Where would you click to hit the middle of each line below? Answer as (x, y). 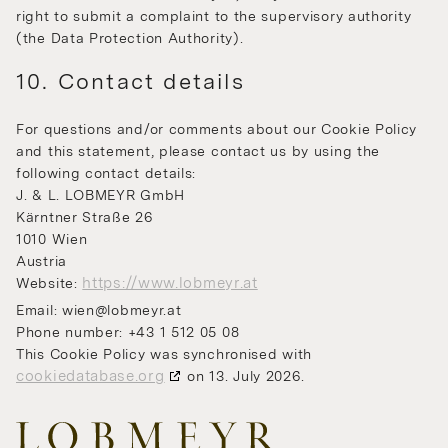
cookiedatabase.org (90, 376)
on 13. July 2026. (243, 376)
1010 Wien (52, 239)
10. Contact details (130, 81)
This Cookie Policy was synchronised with (164, 354)
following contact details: (106, 173)
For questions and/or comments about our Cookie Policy (217, 129)
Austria (41, 261)
